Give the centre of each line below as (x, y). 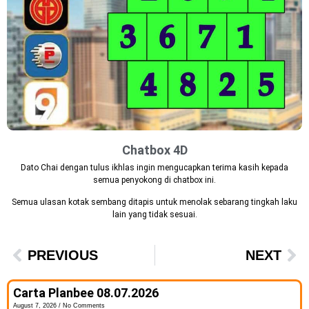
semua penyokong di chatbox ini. (154, 180)
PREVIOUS (63, 255)
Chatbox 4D (154, 150)
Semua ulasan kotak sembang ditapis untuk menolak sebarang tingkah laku (154, 202)
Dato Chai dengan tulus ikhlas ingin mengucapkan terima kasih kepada (154, 168)
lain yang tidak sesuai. (154, 215)
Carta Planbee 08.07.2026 (86, 292)
